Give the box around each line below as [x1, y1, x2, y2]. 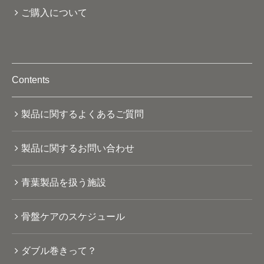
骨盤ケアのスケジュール [21, 212, 125, 222]
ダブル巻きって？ [21, 246, 97, 256]
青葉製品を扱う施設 [21, 177, 106, 188]
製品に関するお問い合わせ [21, 143, 134, 154]
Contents [12, 75, 49, 85]
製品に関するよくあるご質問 [21, 109, 144, 120]
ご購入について [21, 8, 87, 18]
